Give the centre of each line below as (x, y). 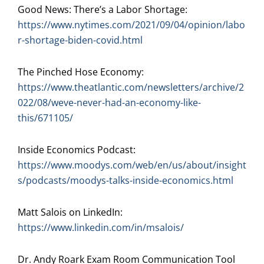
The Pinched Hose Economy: (81, 72)
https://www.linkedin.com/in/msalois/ (101, 228)
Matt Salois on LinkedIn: (70, 212)
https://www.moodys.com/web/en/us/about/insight (132, 165)
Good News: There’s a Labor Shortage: (103, 10)
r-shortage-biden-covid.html (80, 40)
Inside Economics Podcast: (77, 150)
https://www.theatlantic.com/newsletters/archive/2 (131, 88)
